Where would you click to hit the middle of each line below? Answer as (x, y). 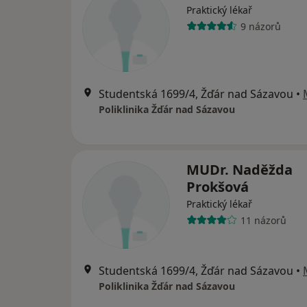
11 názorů (263, 220)
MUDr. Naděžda (240, 170)
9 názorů (260, 26)
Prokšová (218, 187)
